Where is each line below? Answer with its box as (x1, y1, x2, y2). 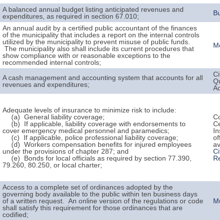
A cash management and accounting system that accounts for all (2, 74, 203, 82)
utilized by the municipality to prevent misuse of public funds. (2, 38, 191, 46)
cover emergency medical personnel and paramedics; (2, 127, 170, 135)
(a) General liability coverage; (2, 113, 105, 121)
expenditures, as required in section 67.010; (2, 12, 139, 20)
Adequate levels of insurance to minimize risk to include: (2, 106, 177, 114)
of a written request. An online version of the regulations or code (2, 197, 204, 205)
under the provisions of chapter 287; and (2, 147, 129, 155)
